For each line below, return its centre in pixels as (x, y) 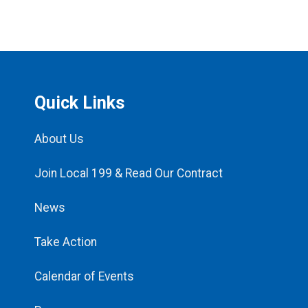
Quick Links (79, 102)
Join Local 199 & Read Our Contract (129, 174)
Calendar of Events (84, 277)
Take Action (66, 242)
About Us (59, 139)
